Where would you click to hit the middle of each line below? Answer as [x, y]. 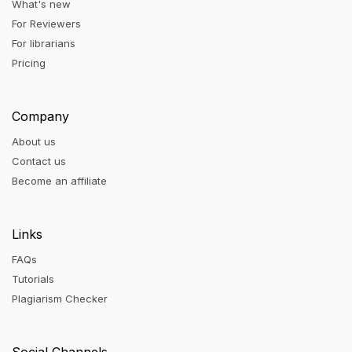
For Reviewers [46, 24]
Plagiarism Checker [60, 299]
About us [34, 142]
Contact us [39, 161]
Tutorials [33, 279]
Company [40, 117]
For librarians [44, 44]
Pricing [29, 63]
